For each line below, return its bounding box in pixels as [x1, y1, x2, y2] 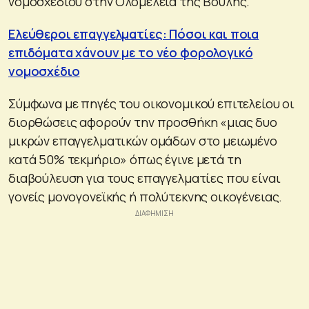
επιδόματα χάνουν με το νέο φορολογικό [8, 43, 253, 61]
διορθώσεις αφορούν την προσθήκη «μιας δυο [8, 113, 277, 130]
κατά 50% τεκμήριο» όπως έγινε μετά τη [8, 150, 241, 168]
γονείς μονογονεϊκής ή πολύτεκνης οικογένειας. [8, 188, 283, 205]
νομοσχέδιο [8, 62, 80, 79]
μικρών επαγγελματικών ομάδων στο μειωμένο [8, 132, 277, 149]
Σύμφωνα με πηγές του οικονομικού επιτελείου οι [8, 94, 295, 112]
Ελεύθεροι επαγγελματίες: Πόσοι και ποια [8, 25, 259, 42]
